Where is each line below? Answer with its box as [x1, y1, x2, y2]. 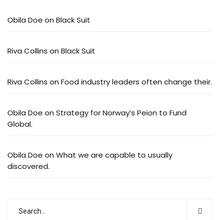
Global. [7, 118, 32, 129]
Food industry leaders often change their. [61, 76, 212, 87]
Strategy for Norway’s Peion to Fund [56, 107, 187, 118]
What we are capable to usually [56, 149, 172, 160]
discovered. [7, 161, 50, 171]
